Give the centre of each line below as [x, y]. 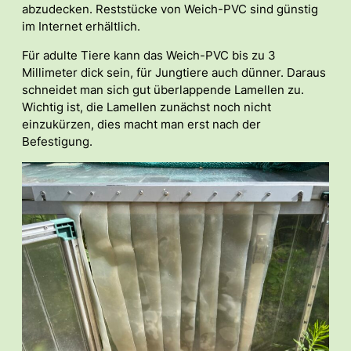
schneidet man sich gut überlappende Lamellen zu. [163, 90]
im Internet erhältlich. [81, 27]
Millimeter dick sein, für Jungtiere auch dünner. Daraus [174, 72]
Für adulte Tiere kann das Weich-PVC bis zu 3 [149, 55]
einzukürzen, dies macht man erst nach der [141, 124]
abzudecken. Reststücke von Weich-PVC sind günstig [170, 10]
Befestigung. [57, 141]
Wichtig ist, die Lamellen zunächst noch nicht [147, 107]
